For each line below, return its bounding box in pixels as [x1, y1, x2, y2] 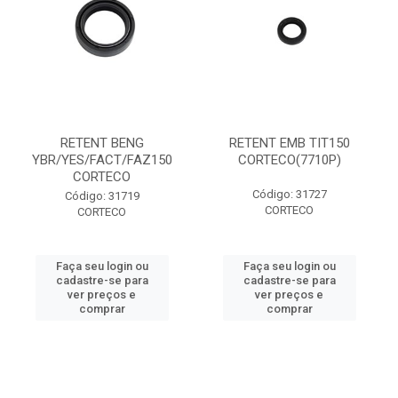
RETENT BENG [60, 135, 144, 151]
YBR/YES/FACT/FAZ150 [31, 152, 172, 168]
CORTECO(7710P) [237, 152, 341, 168]
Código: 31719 [64, 189, 139, 203]
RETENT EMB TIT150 [228, 135, 350, 151]
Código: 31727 [251, 187, 327, 201]
